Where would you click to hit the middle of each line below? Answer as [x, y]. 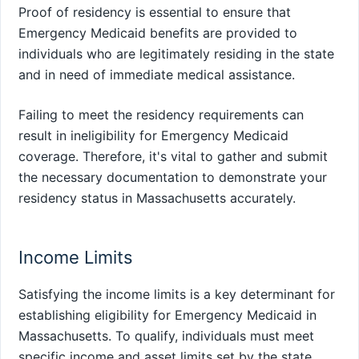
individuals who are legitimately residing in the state [176, 53]
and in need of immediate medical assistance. [157, 74]
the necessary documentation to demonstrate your [173, 177]
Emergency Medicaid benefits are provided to [158, 32]
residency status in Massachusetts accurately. [157, 198]
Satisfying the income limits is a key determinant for [177, 294]
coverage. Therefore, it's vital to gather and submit [173, 156]
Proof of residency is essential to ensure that [155, 12]
